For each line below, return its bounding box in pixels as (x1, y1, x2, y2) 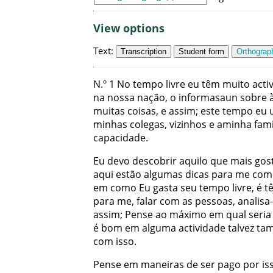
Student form (179, 46, 224, 56)
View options (93, 20, 165, 35)
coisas (127, 104, 156, 118)
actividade (179, 221, 225, 235)
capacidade (93, 131, 146, 145)
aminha (217, 118, 252, 132)
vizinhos (169, 118, 207, 132)
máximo (169, 208, 207, 222)
